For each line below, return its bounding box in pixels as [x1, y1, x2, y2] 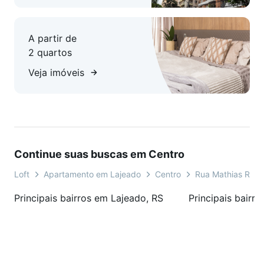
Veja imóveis [28, 67, 84, 79]
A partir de [28, 32, 77, 45]
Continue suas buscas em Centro [14, 148, 184, 161]
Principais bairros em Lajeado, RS [14, 192, 163, 204]
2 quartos [28, 47, 72, 59]
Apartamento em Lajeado [44, 169, 141, 180]
